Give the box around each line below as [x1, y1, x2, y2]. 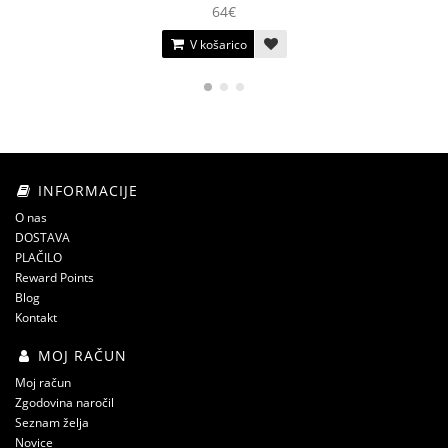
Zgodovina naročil [15, 394, 114, 411]
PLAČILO [15, 249, 62, 266]
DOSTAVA [15, 229, 70, 246]
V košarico [186, 36, 247, 53]
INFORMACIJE [33, 181, 138, 200]
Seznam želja [15, 414, 89, 431]
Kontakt [15, 309, 57, 326]
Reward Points [15, 269, 94, 286]
